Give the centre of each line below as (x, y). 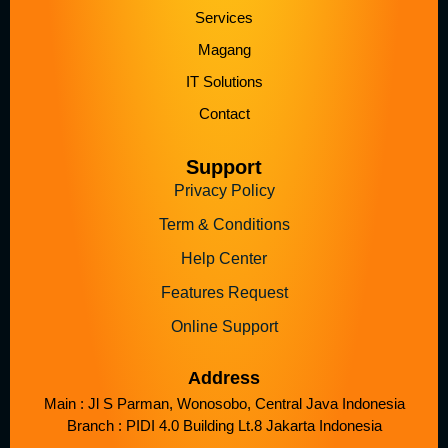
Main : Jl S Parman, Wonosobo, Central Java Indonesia (224, 404)
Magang (224, 50)
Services (224, 18)
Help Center (224, 259)
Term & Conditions (224, 225)
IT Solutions (224, 82)
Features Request (224, 293)
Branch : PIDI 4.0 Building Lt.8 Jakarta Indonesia (224, 426)
